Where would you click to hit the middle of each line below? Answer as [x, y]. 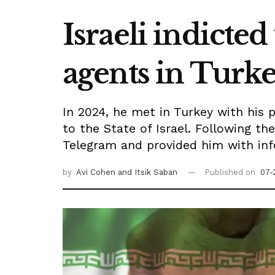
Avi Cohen [97, 172]
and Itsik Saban [148, 172]
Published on [231, 172]
